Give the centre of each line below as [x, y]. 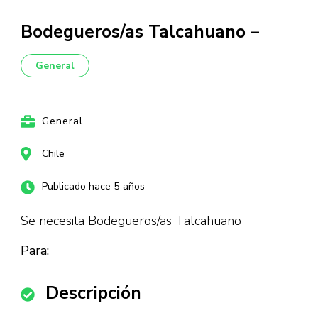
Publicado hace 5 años [93, 186]
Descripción [93, 293]
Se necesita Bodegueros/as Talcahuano [131, 221]
